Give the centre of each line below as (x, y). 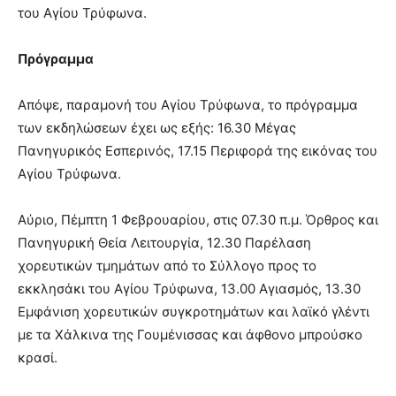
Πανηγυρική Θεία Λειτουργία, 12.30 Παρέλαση (164, 242)
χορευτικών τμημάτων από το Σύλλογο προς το (167, 265)
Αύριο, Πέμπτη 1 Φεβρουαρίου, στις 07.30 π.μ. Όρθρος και (198, 219)
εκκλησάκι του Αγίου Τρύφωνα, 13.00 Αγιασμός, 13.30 (189, 288)
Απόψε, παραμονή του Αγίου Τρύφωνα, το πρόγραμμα (188, 104)
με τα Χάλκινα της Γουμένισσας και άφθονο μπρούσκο (190, 334)
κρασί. (38, 357)
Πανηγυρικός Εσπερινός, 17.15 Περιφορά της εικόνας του (198, 150)
